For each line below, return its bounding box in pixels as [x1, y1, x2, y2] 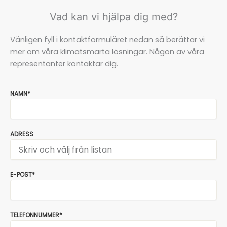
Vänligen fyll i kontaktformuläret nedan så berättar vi [10, 34, 205, 45]
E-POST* [10, 170, 35, 179]
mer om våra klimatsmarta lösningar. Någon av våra [10, 46, 204, 57]
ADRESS [10, 130, 33, 139]
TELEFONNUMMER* [10, 211, 62, 220]
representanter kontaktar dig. [10, 58, 118, 69]
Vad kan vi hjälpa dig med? [49, 10, 178, 23]
